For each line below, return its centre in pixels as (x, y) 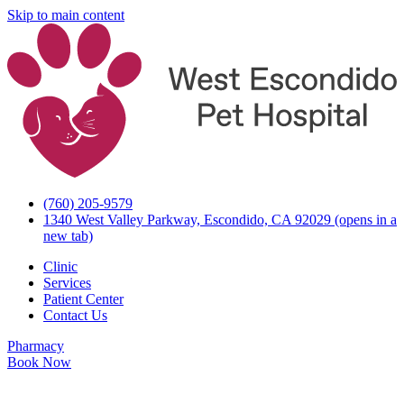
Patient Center (83, 298)
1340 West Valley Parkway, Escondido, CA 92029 (187, 219)
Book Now (39, 362)
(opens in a (364, 219)
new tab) (68, 235)
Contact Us (75, 315)
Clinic (60, 266)
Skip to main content (66, 15)
